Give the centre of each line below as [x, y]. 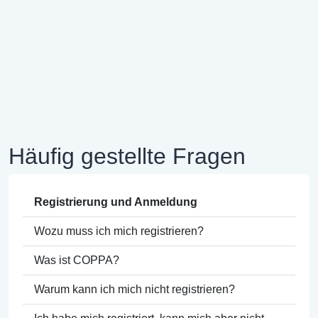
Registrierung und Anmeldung [116, 202]
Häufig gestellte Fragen [127, 156]
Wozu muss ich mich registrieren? [119, 231]
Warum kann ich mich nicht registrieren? [135, 289]
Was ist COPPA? [77, 260]
